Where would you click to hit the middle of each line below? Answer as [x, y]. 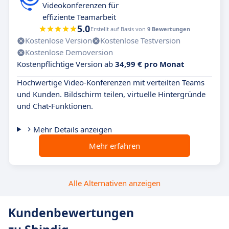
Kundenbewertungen [71, 213]
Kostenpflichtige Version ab [66, 64]
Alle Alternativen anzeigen [114, 183]
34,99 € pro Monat [150, 64]
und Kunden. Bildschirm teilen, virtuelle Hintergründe [111, 94]
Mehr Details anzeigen [72, 129]
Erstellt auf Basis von [119, 29]
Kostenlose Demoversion [69, 52]
